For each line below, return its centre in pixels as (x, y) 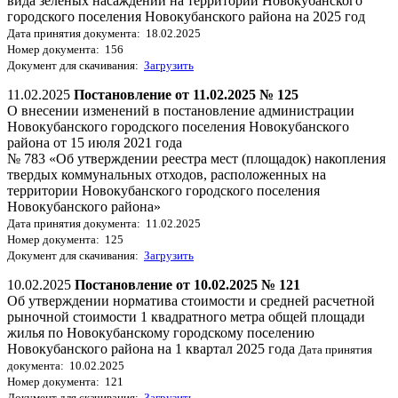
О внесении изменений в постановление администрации (181, 110)
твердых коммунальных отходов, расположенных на (167, 174)
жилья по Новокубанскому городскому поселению (161, 332)
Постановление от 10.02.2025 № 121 (187, 284)
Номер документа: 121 (65, 381)
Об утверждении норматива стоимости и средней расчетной (191, 300)
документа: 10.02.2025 (66, 365)
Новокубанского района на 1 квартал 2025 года (153, 348)
